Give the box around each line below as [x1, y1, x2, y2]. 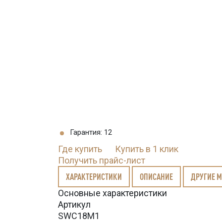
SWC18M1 [58, 211, 100, 221]
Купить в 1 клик [115, 144, 178, 154]
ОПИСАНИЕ [140, 171, 173, 181]
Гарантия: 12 [70, 128, 112, 137]
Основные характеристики [58, 188, 167, 198]
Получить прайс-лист [58, 155, 145, 166]
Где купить [58, 144, 102, 154]
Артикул [58, 199, 91, 210]
